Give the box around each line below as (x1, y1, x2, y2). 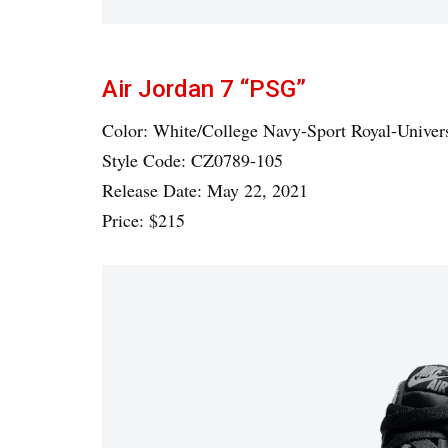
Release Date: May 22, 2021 (102, 178, 308, 203)
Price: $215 (102, 208, 185, 233)
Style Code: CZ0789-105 (102, 148, 283, 173)
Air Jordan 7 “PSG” (102, 75, 306, 104)
